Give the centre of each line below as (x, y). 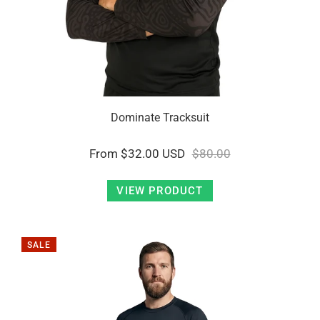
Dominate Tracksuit (160, 117)
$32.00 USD (153, 154)
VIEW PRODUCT (160, 191)
